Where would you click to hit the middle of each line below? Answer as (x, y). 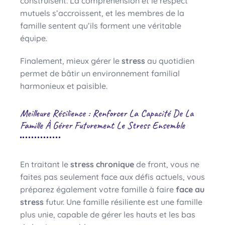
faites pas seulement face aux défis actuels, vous (113, 177)
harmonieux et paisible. (64, 86)
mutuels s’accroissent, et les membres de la (102, 13)
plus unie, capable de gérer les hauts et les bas (108, 214)
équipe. (34, 38)
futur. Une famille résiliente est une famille (123, 202)
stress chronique (102, 164)
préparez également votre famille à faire (98, 189)
